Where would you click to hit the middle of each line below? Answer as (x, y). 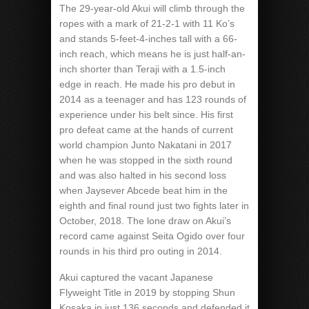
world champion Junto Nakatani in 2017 (146, 145)
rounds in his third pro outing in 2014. (141, 251)
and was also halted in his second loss (143, 175)
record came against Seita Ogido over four (152, 236)
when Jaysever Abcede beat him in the (143, 190)
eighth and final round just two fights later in (154, 206)
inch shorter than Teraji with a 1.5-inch (142, 69)
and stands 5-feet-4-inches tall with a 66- (148, 39)
